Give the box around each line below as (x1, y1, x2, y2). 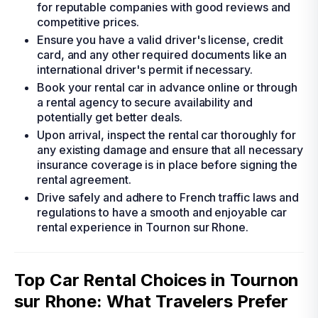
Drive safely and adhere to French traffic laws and (37, 190, 300, 204)
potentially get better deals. (37, 110, 182, 124)
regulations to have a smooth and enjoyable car (37, 205, 287, 219)
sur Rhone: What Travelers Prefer (14, 291, 288, 312)
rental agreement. (37, 172, 131, 187)
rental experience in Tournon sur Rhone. (37, 220, 248, 234)
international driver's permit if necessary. (37, 62, 253, 77)
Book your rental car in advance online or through (37, 80, 298, 94)
